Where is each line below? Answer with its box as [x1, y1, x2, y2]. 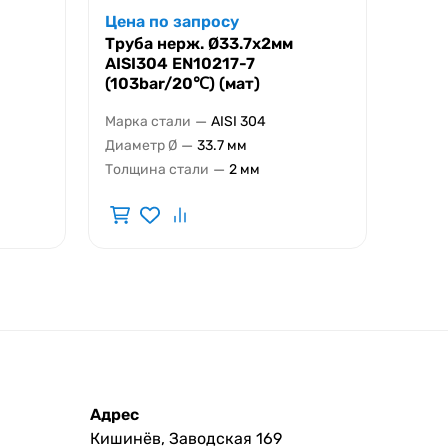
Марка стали [105, 113, 191, 131]
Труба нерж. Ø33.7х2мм [105, 33, 293, 53]
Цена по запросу [105, 11, 239, 31]
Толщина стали [105, 161, 209, 179]
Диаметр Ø [105, 137, 177, 155]
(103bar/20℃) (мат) [105, 73, 260, 93]
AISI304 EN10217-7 [105, 53, 255, 73]
